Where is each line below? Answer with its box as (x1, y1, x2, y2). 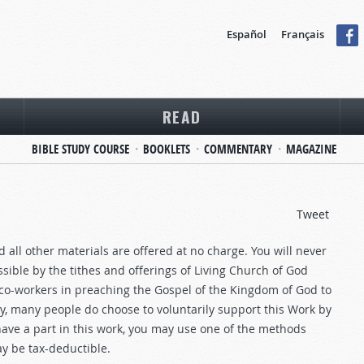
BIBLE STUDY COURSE (31, 141, 129, 158)
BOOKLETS (142, 141, 190, 158)
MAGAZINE (285, 141, 336, 158)
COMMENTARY (203, 141, 272, 158)
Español (227, 27, 266, 41)
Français (281, 27, 324, 41)
